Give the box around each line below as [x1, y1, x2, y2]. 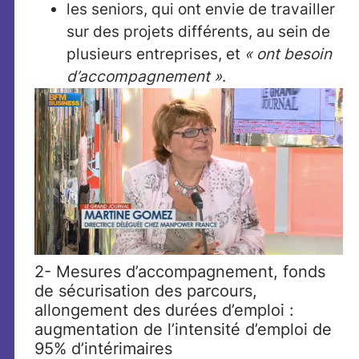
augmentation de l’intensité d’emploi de [34, 320, 332, 340]
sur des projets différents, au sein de [67, 22, 330, 41]
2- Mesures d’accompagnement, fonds [34, 262, 325, 282]
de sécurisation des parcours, [34, 281, 257, 301]
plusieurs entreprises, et [67, 45, 244, 63]
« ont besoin [244, 45, 332, 63]
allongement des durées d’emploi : [34, 301, 294, 321]
